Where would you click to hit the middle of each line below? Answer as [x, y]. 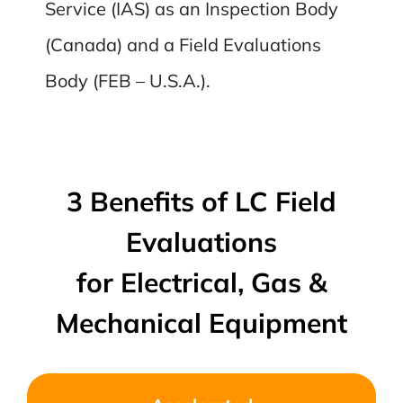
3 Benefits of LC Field [201, 201]
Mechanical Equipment [201, 323]
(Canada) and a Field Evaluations [184, 45]
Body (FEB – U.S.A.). [128, 81]
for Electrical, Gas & [201, 282]
